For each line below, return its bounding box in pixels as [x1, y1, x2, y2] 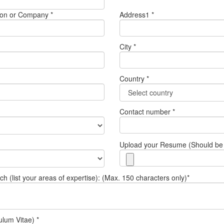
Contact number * [119, 106, 175, 116]
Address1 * [119, 9, 154, 19]
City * [119, 41, 136, 51]
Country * [119, 73, 149, 83]
